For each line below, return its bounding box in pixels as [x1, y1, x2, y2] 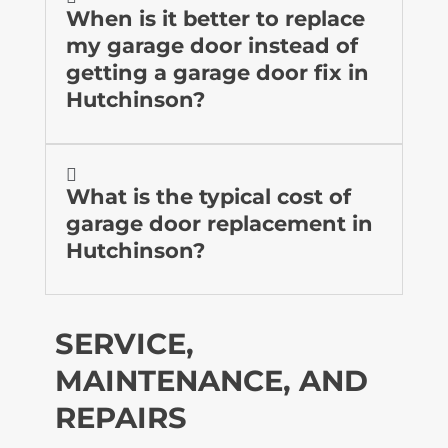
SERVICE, [54, 325, 194, 361]
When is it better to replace [65, 5, 365, 31]
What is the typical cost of [65, 183, 351, 209]
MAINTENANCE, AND [54, 362, 368, 398]
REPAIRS [54, 399, 187, 435]
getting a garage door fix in [65, 59, 369, 85]
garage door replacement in [65, 210, 373, 236]
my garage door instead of [65, 32, 358, 58]
